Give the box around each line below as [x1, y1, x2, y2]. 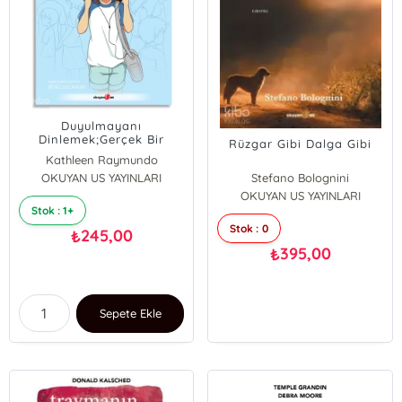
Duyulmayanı [61, 118, 143, 133]
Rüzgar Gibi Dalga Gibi [229, 136, 372, 151]
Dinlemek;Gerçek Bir [39, 132, 165, 146]
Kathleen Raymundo [45, 153, 158, 167]
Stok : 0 [230, 222, 268, 235]
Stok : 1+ [31, 204, 74, 217]
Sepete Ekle [99, 306, 162, 320]
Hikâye [80, 145, 123, 160]
